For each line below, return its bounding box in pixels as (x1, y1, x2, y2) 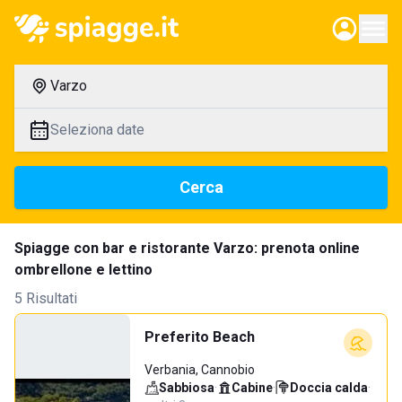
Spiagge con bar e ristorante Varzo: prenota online (14, 240, 360, 257)
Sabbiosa (159, 380, 214, 395)
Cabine (232, 380, 273, 395)
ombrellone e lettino (14, 261, 153, 278)
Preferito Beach (144, 328, 255, 345)
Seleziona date (50, 121, 144, 138)
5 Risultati (14, 290, 77, 307)
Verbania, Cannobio (144, 363, 255, 377)
